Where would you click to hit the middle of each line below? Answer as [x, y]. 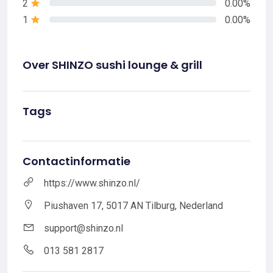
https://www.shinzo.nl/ [92, 183]
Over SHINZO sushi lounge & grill [112, 65]
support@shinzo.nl [83, 228]
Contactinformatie [76, 161]
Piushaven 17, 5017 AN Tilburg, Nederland [133, 205]
